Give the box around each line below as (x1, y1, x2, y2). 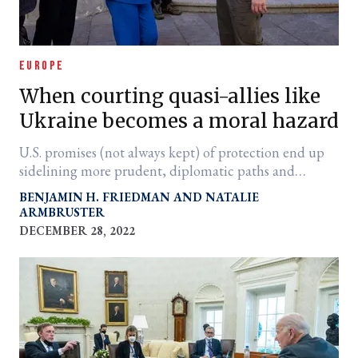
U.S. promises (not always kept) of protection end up (19, 143, 324, 161)
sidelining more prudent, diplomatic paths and (19, 161, 295, 180)
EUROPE (19, 58, 65, 74)
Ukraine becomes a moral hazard (19, 109, 339, 133)
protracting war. (19, 180, 112, 198)
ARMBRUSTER (19, 205, 105, 220)
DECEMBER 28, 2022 (19, 223, 135, 238)
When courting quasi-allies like (19, 84, 322, 109)
